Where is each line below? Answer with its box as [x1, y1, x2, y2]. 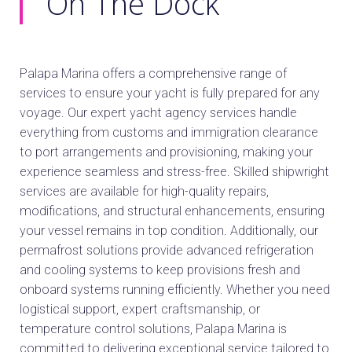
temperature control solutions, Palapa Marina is [20, 321, 287, 336]
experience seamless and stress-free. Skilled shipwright [20, 163, 329, 179]
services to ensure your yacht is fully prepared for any [20, 85, 320, 101]
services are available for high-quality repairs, [20, 183, 269, 199]
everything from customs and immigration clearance [20, 124, 318, 140]
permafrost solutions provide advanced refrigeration [20, 242, 313, 258]
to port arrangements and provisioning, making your [20, 144, 313, 159]
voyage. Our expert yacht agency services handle [20, 104, 297, 120]
